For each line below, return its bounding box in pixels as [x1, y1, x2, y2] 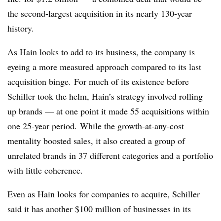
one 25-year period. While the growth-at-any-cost [7, 119, 184, 132]
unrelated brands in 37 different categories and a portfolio [7, 149, 213, 161]
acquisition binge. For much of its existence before [7, 75, 189, 87]
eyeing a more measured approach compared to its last [7, 60, 201, 73]
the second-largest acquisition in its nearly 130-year [7, 7, 192, 19]
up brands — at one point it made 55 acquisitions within [7, 105, 209, 117]
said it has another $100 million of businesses [7, 202, 171, 215]
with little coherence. [7, 164, 86, 176]
